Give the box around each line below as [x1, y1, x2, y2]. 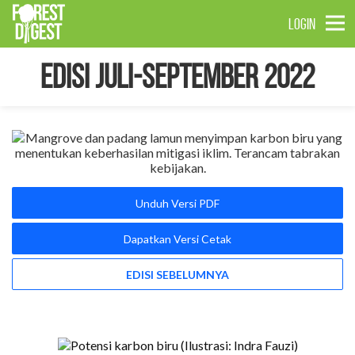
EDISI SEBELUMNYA [126, 267, 229, 281]
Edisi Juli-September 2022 [40, 59, 315, 94]
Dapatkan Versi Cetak [124, 231, 231, 246]
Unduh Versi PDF [136, 196, 219, 210]
